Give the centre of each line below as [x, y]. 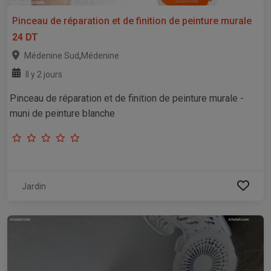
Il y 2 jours [44, 74]
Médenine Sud [52, 55]
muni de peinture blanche [62, 113]
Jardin [34, 186]
